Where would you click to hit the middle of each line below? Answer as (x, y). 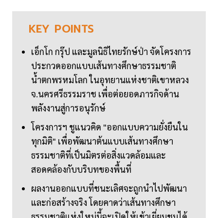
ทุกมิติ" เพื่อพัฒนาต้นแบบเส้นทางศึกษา (102, 141)
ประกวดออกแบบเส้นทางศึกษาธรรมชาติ (104, 66)
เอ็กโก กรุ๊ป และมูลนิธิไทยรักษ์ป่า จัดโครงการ (111, 52)
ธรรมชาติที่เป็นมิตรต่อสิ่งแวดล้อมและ (99, 155)
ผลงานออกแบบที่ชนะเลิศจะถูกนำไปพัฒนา (109, 188)
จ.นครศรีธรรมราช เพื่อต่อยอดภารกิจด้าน (105, 94)
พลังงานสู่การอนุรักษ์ (68, 108)
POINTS (74, 29)
